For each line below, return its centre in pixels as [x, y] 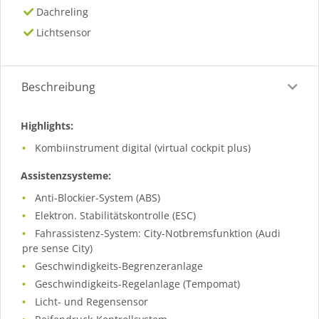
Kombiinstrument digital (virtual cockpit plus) [143, 148]
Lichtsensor [64, 32]
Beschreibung [58, 87]
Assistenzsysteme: [66, 176]
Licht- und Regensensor [92, 302]
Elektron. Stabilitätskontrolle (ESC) [116, 215]
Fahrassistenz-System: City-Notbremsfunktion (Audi [158, 233]
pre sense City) [57, 248]
